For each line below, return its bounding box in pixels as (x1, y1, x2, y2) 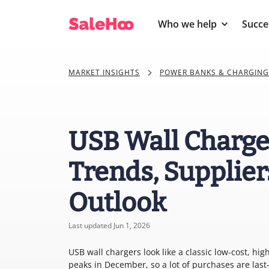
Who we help (158, 17, 217, 31)
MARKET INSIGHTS (68, 67, 140, 77)
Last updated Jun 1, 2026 (68, 220, 150, 231)
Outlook (68, 187, 166, 218)
